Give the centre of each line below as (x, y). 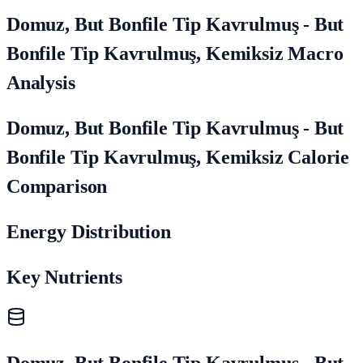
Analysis (41, 82)
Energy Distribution (89, 231)
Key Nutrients (64, 277)
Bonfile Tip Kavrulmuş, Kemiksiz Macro (175, 53)
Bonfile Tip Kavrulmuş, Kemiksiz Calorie (178, 157)
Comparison (57, 186)
